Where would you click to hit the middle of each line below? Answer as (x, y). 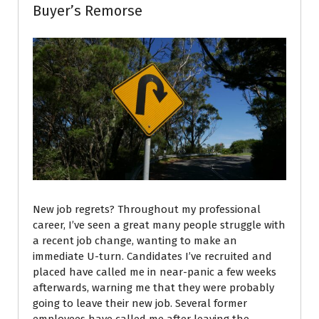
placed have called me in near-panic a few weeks (155, 272)
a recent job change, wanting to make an (135, 241)
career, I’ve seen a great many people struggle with (159, 225)
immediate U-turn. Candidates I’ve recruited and (152, 257)
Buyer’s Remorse (88, 11)
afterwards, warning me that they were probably (153, 288)
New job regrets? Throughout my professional (147, 210)
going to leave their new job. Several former (140, 304)
